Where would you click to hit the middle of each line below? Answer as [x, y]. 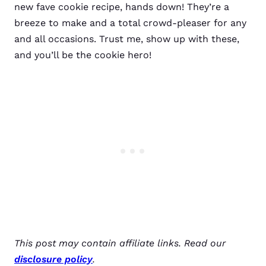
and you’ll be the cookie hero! [83, 55]
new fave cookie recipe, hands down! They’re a [122, 7]
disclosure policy [53, 259]
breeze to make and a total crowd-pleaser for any [130, 23]
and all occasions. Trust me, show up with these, [127, 39]
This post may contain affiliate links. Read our [120, 243]
